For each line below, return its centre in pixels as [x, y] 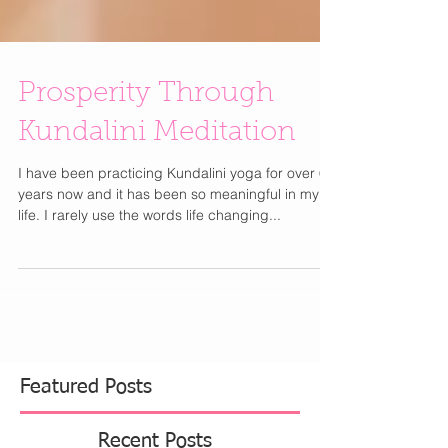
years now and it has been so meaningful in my [168, 230]
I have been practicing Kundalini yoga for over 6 [172, 209]
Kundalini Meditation [157, 169]
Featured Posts [86, 423]
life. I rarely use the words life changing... [149, 251]
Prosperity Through [146, 130]
